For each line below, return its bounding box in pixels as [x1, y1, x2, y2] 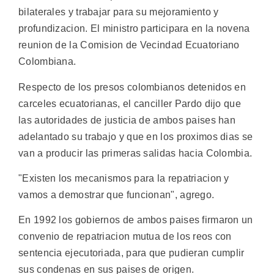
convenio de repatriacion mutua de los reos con [18, 231, 232, 242]
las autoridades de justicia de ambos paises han [18, 114, 236, 125]
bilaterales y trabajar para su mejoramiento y [18, 7, 219, 18]
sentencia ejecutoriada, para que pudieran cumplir [18, 248, 245, 259]
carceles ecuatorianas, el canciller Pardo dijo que [18, 98, 241, 109]
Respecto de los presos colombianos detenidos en [18, 81, 246, 92]
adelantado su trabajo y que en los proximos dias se [18, 131, 253, 142]
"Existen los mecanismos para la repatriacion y [18, 172, 229, 183]
